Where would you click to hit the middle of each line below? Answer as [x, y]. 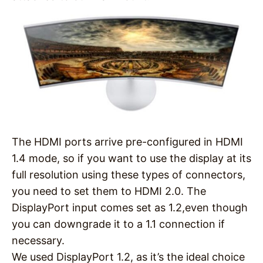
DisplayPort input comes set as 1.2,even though [130, 207]
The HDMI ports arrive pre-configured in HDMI [127, 141]
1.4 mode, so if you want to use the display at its [131, 158]
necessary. [38, 240]
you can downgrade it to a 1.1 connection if [118, 224]
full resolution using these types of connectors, [129, 174]
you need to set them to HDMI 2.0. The [109, 191]
